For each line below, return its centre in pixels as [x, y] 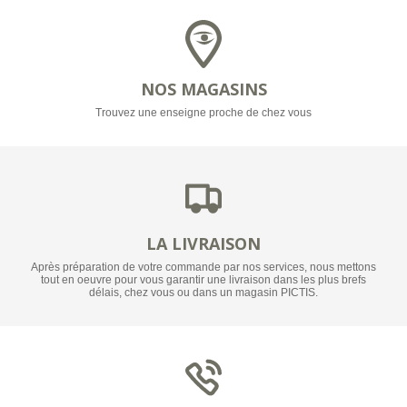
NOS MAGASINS [203, 89]
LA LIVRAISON [203, 243]
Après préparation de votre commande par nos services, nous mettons [203, 267]
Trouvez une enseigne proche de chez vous [203, 113]
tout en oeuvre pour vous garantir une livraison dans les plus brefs [203, 279]
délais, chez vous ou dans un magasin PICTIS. [203, 292]
